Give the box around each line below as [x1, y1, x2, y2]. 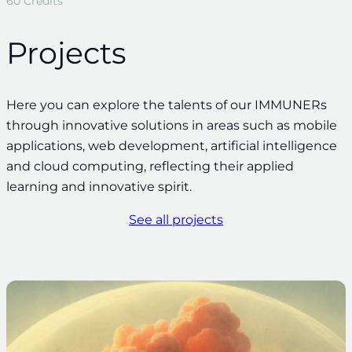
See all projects [129, 212, 223, 228]
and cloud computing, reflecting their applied [6, 159, 294, 174]
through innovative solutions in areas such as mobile [6, 118, 337, 134]
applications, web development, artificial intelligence [6, 138, 337, 154]
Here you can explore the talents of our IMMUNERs [6, 97, 327, 113]
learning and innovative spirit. [6, 179, 192, 195]
